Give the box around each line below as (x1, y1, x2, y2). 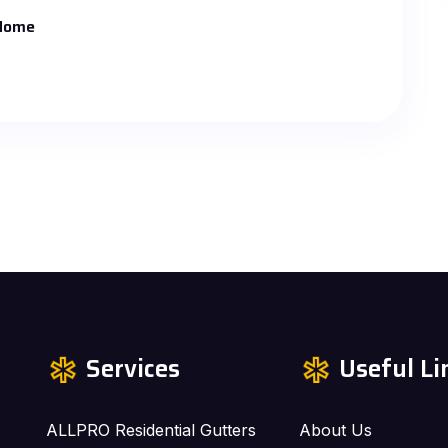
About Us (299, 419, 373, 440)
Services (86, 349, 180, 388)
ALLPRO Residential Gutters (46, 419, 256, 440)
